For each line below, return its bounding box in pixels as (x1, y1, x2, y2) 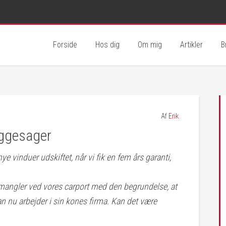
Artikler (180, 40, 203, 49)
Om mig (138, 40, 162, 49)
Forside (53, 40, 77, 49)
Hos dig (95, 40, 120, 49)
